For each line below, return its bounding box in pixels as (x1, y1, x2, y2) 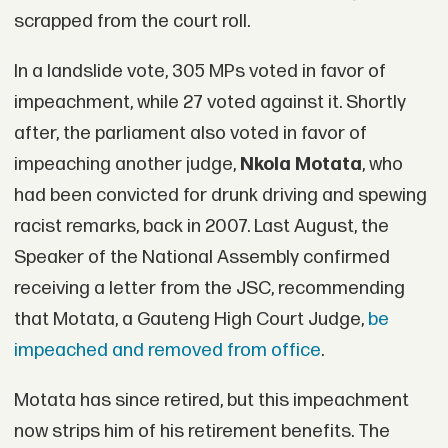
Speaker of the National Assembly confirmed (13, 245, 390, 269)
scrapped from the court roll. (13, 10, 250, 34)
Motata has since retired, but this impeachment (13, 388, 409, 412)
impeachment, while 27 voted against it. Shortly (13, 90, 406, 114)
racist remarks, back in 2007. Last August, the (13, 214, 389, 238)
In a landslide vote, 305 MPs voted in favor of (13, 59, 386, 83)
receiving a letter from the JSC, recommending (13, 276, 405, 300)
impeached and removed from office (13, 338, 321, 362)
